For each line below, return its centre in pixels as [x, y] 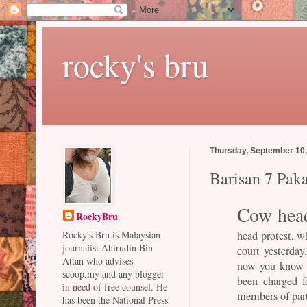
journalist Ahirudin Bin [108, 248]
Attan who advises [98, 261]
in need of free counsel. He [115, 287]
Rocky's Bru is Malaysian [112, 235]
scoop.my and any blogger [114, 274]
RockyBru [97, 216]
